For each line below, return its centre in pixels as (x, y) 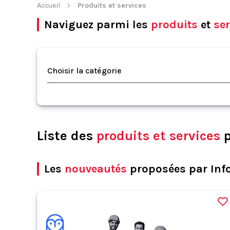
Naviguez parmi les (98, 25)
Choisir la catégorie (84, 71)
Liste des (67, 136)
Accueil (49, 5)
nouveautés (96, 169)
